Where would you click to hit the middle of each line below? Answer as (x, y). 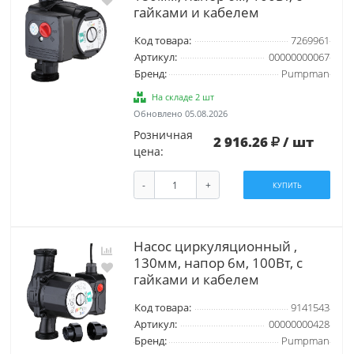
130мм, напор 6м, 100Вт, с (218, 263)
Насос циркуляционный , (215, 247)
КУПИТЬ (287, 185)
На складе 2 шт (183, 96)
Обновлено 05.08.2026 (180, 113)
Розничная (163, 134)
